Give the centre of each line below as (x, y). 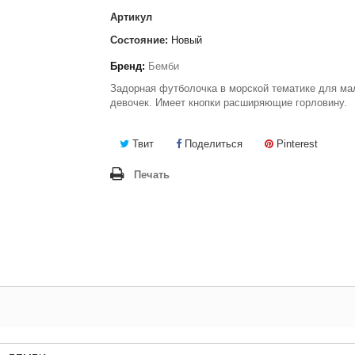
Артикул (131, 17)
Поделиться (212, 144)
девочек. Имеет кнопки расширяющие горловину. (229, 103)
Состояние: (139, 40)
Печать (152, 175)
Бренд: (128, 66)
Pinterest (296, 144)
